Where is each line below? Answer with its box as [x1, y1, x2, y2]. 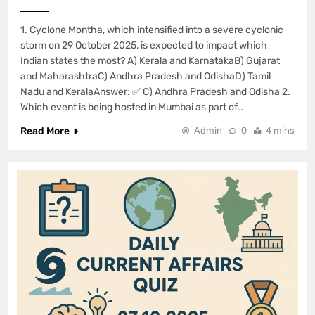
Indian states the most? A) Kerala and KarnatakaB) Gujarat [20, 54, 280, 67]
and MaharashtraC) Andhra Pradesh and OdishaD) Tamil [20, 70, 271, 82]
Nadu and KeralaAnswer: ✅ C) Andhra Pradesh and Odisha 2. [20, 85, 290, 98]
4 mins [266, 124, 295, 136]
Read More [20, 124, 70, 137]
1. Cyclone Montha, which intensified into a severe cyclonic [20, 23, 283, 36]
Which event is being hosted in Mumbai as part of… [20, 101, 243, 113]
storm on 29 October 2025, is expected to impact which [20, 39, 267, 51]
